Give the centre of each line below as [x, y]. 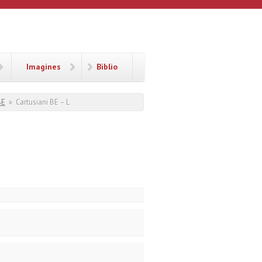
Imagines [44, 67]
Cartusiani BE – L [43, 102]
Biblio [107, 67]
